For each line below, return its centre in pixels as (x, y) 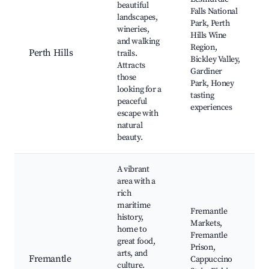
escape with (138, 114)
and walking (138, 42)
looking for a (139, 90)
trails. (127, 54)
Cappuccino (211, 260)
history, (130, 218)
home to (132, 230)
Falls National (214, 12)
